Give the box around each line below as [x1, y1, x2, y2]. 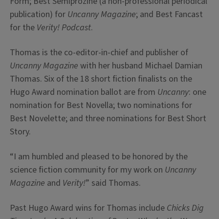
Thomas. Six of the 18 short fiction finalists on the [10, 73, 192, 86]
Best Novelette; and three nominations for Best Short [10, 112, 206, 125]
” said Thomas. [86, 177, 141, 190]
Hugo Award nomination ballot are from [10, 86, 157, 99]
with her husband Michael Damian [78, 60, 202, 72]
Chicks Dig [167, 202, 204, 215]
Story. [10, 126, 31, 138]
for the [10, 22, 37, 34]
